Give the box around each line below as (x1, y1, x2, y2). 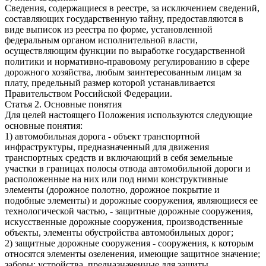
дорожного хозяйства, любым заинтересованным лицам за (5, 66, 242, 77)
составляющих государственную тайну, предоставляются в (5, 13, 243, 24)
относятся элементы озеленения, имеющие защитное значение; (5, 248, 260, 259)
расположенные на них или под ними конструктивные (5, 173, 228, 184)
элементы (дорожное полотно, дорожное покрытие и (5, 184, 220, 195)
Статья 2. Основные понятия (5, 99, 122, 109)
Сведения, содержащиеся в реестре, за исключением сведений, (5, 2, 259, 13)
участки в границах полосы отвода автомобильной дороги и (5, 163, 251, 173)
